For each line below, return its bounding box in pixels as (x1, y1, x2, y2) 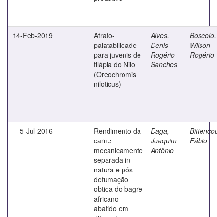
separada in (94, 155, 130, 165)
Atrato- (94, 30, 115, 40)
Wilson (190, 40, 210, 50)
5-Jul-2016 (20, 125, 53, 136)
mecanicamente (94, 145, 143, 155)
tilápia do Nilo (94, 59, 135, 69)
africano (94, 193, 119, 203)
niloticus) (94, 78, 121, 89)
